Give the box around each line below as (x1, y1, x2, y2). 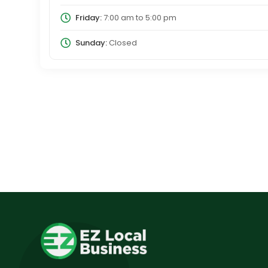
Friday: (75, 11, 102, 23)
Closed (106, 36, 137, 48)
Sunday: (75, 36, 107, 48)
